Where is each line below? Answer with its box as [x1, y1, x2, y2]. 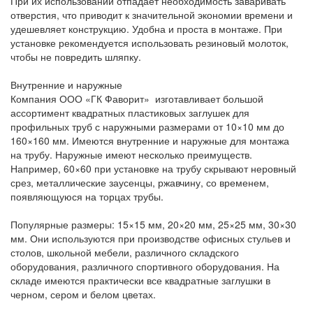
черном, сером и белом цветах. [10, 287, 156, 301]
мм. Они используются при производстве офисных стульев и [10, 231, 291, 245]
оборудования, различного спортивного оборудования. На [10, 259, 279, 273]
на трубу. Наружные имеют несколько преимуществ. [10, 147, 252, 161]
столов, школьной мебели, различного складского [10, 245, 239, 259]
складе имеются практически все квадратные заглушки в [10, 273, 270, 287]
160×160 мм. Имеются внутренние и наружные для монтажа [10, 133, 289, 147]
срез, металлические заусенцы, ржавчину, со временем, [10, 175, 269, 189]
